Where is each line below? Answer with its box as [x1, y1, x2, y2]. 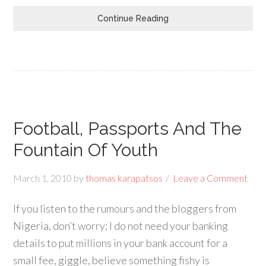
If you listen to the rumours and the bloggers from [13, 202, 237, 215]
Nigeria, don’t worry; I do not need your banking [13, 219, 229, 232]
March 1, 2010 [13, 172, 72, 183]
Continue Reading [97, 14, 169, 23]
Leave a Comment [173, 172, 248, 183]
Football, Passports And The [13, 118, 242, 139]
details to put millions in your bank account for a [13, 236, 228, 249]
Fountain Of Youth [13, 140, 159, 160]
